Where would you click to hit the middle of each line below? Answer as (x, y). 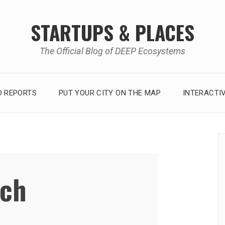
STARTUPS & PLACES (113, 32)
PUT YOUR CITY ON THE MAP (109, 93)
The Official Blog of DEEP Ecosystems (113, 51)
